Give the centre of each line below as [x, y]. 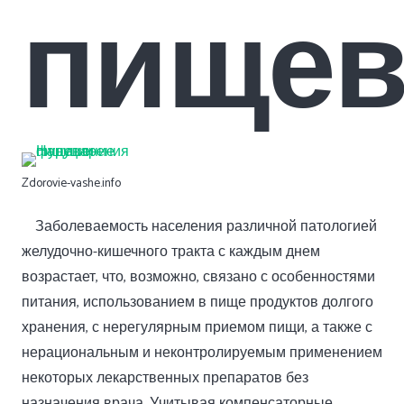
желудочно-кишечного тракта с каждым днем [171, 252]
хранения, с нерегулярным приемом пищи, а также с [197, 328]
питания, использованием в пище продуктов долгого [197, 303]
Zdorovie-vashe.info [71, 183]
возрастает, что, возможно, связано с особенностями [198, 277]
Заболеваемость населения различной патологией [206, 227]
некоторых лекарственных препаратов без [165, 378]
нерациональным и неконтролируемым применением [202, 353]
